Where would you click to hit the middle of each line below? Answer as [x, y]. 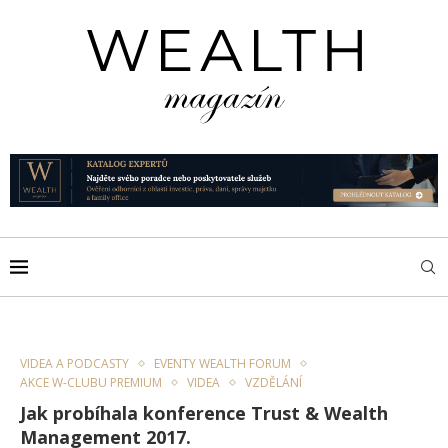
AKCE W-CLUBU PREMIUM [91, 383]
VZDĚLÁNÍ [273, 383]
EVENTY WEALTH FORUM [222, 364]
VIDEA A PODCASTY [74, 364]
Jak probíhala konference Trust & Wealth [204, 413]
